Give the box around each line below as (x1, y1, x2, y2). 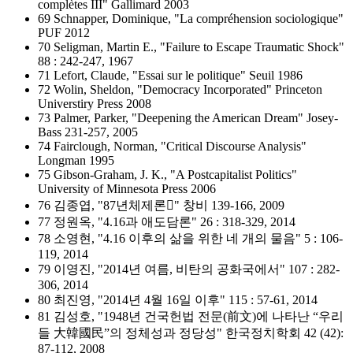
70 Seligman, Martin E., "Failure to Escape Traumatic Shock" (38, 40, 344, 54)
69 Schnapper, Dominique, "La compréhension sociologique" (38, 12, 344, 25)
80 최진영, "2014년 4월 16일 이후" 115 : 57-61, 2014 (38, 293, 318, 307)
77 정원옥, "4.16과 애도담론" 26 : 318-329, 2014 (38, 215, 295, 229)
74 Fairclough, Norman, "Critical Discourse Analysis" (38, 139, 307, 153)
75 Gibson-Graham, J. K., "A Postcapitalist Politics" (38, 168, 297, 181)
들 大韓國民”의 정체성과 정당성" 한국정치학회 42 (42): (38, 326, 344, 340)
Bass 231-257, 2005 (38, 125, 138, 139)
